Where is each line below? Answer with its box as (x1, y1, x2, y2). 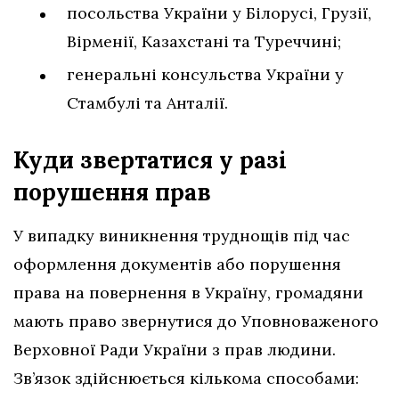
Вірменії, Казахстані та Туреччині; (67, 30, 341, 52)
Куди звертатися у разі (13, 144, 287, 175)
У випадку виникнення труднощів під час (13, 224, 350, 246)
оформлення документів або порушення (13, 253, 341, 274)
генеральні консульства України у (67, 63, 344, 85)
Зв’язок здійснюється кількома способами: (13, 367, 359, 388)
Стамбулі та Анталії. (67, 92, 228, 113)
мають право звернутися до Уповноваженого (13, 310, 379, 331)
